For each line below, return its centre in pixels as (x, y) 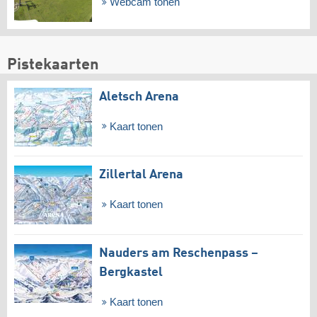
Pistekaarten (53, 65)
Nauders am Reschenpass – (179, 254)
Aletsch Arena (139, 97)
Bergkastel (131, 273)
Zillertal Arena (141, 175)
